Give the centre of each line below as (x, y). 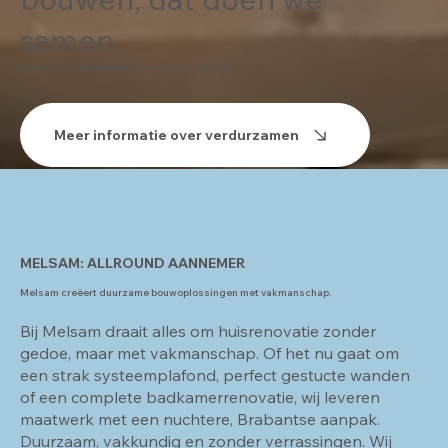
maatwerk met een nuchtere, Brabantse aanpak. (200, 419)
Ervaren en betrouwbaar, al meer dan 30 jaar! (127, 67)
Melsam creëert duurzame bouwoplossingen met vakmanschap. (175, 291)
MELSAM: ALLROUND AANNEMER (132, 263)
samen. (71, 40)
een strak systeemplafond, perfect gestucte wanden (215, 375)
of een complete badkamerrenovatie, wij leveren (200, 397)
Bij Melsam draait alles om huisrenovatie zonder (198, 331)
